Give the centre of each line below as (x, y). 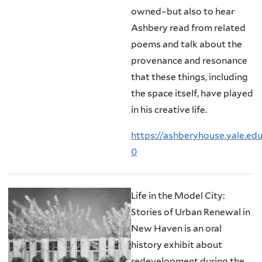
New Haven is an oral (176, 229)
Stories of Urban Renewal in (191, 212)
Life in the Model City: (178, 196)
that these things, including (189, 77)
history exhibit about (177, 245)
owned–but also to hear (183, 12)
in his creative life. (169, 110)
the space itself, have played (192, 94)
